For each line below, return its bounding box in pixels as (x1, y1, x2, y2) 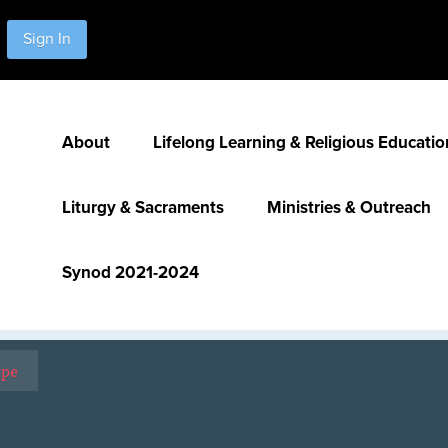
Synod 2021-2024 (62, 262, 199, 283)
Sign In (23, 29, 71, 49)
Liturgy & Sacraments (62, 197, 224, 218)
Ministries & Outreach (267, 197, 431, 218)
